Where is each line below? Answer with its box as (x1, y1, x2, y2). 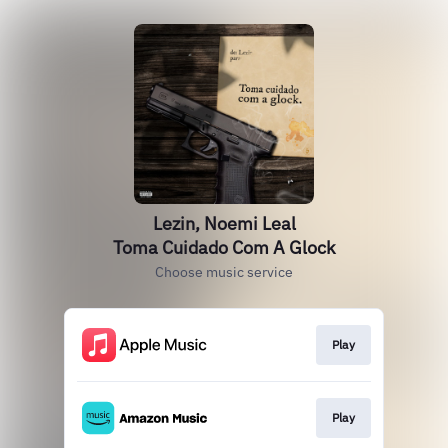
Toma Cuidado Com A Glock (113, 236, 335, 259)
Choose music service (155, 263, 293, 281)
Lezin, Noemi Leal (152, 212, 296, 235)
